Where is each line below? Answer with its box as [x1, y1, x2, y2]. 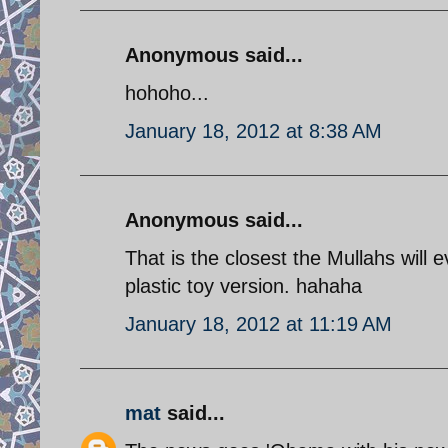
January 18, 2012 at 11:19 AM [125, 312, 392, 335]
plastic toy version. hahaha [125, 274, 362, 297]
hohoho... [125, 81, 209, 104]
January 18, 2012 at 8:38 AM [125, 119, 382, 142]
